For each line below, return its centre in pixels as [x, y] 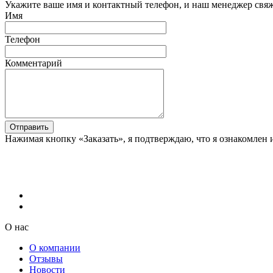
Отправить [29, 127]
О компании [55, 247]
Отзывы [46, 258]
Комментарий [34, 63]
